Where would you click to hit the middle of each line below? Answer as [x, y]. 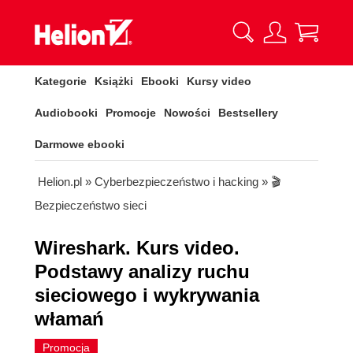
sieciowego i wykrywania [147, 295]
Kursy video [219, 81]
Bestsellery [248, 113]
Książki [114, 81]
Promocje [131, 113]
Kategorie [61, 81]
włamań [69, 319]
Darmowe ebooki [80, 144]
